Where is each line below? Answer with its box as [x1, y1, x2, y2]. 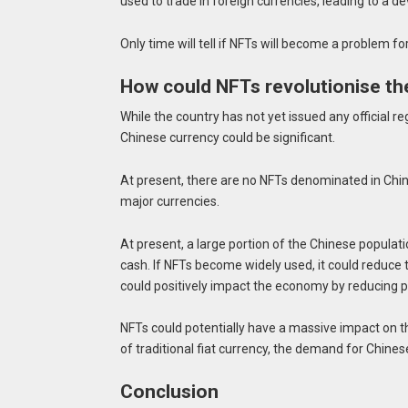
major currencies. [119, 193, 219, 209]
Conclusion [119, 381, 219, 403]
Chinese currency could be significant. [119, 130, 335, 146]
